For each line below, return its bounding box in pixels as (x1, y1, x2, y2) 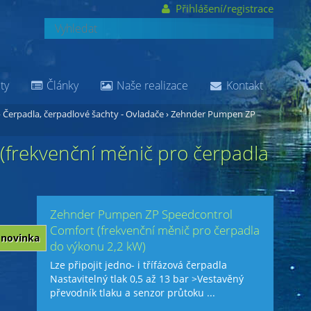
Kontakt (223, 78, 263, 93)
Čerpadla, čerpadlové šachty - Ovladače (2, 108, 164, 120)
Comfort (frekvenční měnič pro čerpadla (50, 222, 260, 238)
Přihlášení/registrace (172, 1, 274, 15)
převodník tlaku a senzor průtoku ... (50, 287, 216, 299)
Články (44, 78, 79, 93)
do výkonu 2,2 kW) (50, 238, 146, 254)
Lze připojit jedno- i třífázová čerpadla (50, 259, 228, 271)
